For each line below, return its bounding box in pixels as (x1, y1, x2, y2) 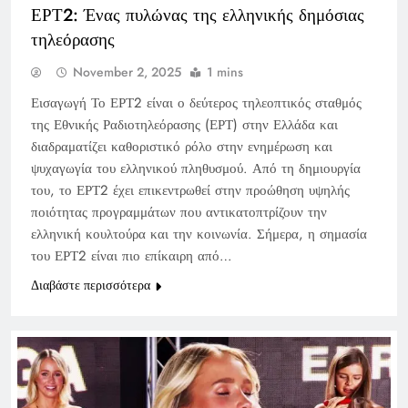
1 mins (207, 62, 243, 81)
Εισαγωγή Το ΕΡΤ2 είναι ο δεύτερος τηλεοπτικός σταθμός (31, 92, 362, 113)
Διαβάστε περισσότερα (31, 275, 150, 294)
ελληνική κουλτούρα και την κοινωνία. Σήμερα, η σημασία (31, 223, 367, 244)
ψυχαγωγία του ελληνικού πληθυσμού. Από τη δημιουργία (31, 158, 361, 178)
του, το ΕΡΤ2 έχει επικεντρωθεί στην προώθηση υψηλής (31, 179, 350, 200)
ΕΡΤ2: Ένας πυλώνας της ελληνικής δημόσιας (31, 2, 364, 27)
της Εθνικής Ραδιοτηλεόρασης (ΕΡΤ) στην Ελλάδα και (31, 114, 338, 135)
